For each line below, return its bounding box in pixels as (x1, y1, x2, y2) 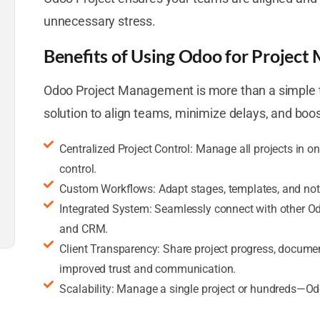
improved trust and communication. (59, 261, 236, 276)
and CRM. (59, 221, 109, 236)
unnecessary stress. (43, 13, 156, 29)
